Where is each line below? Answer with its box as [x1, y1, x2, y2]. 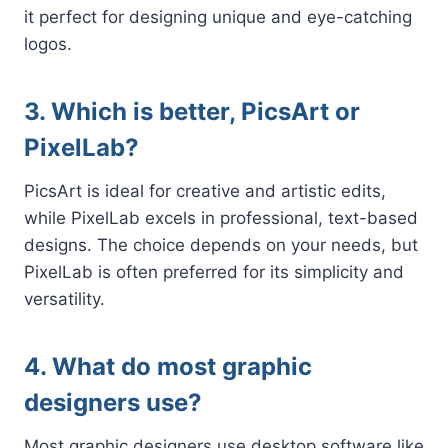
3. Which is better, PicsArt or [24, 96, 360, 126]
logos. [24, 33, 72, 54]
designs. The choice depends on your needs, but [24, 234, 418, 255]
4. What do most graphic [24, 351, 312, 381]
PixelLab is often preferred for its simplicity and [24, 261, 404, 282]
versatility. [24, 288, 105, 309]
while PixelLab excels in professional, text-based [24, 207, 418, 228]
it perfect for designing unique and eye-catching [24, 6, 412, 27]
